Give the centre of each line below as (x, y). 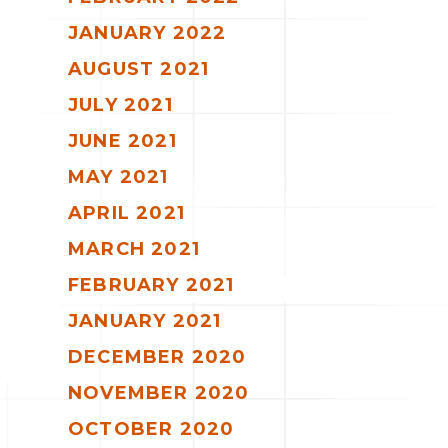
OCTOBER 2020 (151, 428)
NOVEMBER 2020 (159, 392)
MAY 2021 (118, 176)
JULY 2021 (120, 104)
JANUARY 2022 (147, 32)
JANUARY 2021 (145, 320)
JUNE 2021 (122, 140)
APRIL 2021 (126, 212)
